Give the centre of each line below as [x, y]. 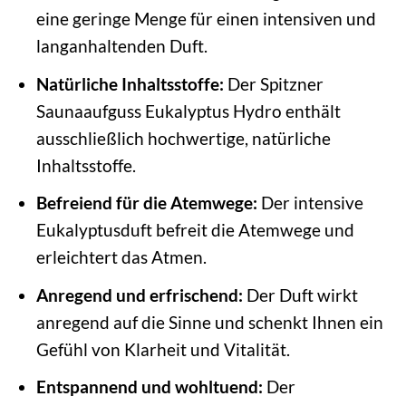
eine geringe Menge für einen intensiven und [206, 18]
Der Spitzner [273, 83]
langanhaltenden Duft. [121, 45]
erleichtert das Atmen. [121, 257]
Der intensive [310, 203]
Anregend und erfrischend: [139, 295]
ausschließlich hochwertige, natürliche [183, 138]
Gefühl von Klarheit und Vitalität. [163, 349]
